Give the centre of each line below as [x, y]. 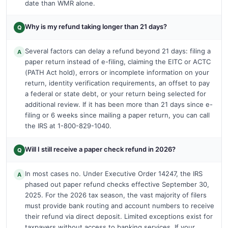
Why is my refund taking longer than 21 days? [96, 26]
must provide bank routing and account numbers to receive [120, 205]
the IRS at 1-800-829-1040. [68, 125]
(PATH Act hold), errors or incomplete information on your [117, 72]
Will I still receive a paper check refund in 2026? [100, 149]
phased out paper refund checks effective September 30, [117, 184]
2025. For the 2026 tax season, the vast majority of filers [116, 195]
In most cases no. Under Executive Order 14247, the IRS [114, 173]
